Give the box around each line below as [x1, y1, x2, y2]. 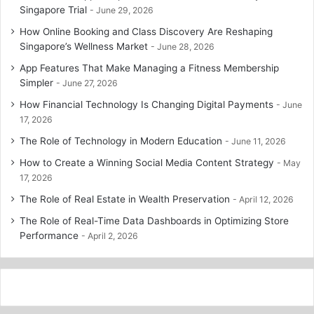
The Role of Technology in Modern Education [20, 135, 222, 146]
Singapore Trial [20, 4, 87, 15]
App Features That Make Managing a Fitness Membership [20, 62, 279, 74]
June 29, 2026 [96, 4, 153, 15]
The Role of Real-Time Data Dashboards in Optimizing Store [20, 214, 289, 226]
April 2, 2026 [88, 230, 138, 241]
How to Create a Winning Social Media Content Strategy [20, 156, 274, 168]
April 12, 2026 [239, 193, 294, 205]
